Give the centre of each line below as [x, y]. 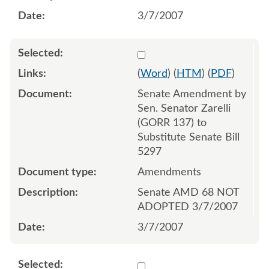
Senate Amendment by [192, 94]
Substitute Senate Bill [188, 137]
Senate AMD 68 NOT [188, 192]
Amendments [169, 172]
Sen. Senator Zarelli [184, 108]
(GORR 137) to [172, 123]
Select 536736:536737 [190, 53]
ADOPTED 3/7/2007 [187, 207]
